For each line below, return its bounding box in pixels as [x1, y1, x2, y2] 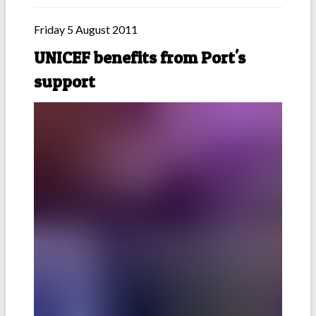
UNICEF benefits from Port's [34, 47, 245, 68]
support [34, 71, 95, 92]
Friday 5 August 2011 [34, 23, 138, 37]
